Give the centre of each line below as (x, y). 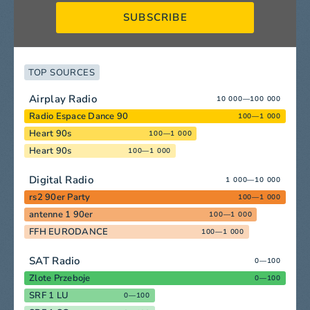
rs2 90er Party (60, 197)
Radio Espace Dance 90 (79, 116)
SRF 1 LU (49, 295)
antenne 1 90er (61, 214)
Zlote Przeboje (60, 278)
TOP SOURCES (62, 73)
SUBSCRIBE (155, 18)
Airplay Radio (63, 99)
